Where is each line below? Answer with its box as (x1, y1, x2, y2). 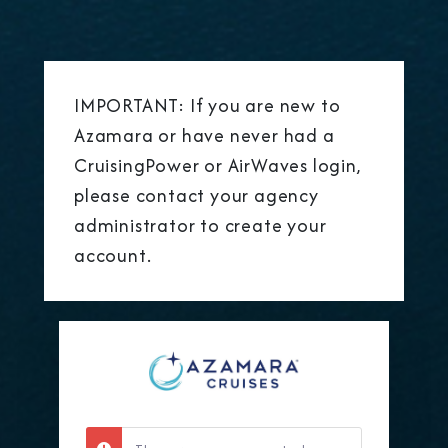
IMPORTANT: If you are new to (74, 91, 341, 119)
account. (74, 241, 152, 269)
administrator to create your (74, 211, 327, 239)
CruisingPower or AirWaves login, (74, 151, 361, 179)
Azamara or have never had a (74, 121, 335, 149)
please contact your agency (74, 181, 319, 209)
